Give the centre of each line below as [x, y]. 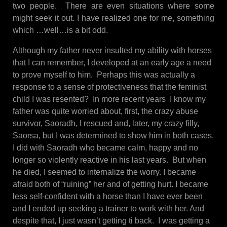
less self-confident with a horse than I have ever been [108, 197]
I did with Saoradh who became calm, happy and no [105, 148]
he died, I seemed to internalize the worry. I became [104, 172]
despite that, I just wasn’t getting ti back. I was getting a [111, 221]
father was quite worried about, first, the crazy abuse [105, 111]
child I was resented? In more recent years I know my [109, 99]
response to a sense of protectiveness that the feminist [109, 87]
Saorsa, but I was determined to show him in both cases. [113, 136]
